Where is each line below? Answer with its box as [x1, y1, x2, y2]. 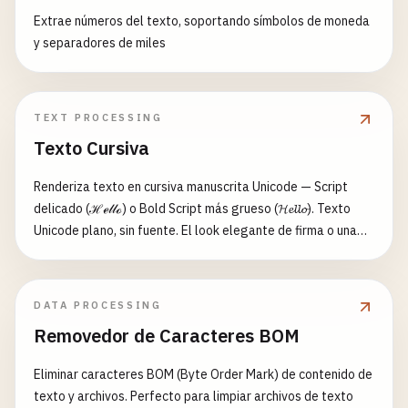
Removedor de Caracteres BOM [34, 323, 300, 348]
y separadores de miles [34, 35, 166, 51]
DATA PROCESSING [34, 299, 162, 311]
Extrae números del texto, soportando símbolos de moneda [34, 13, 370, 29]
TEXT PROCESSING [34, 111, 163, 124]
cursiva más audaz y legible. [34, 244, 192, 260]
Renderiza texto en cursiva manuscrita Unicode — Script [34, 178, 348, 195]
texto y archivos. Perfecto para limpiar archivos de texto [34, 388, 353, 404]
